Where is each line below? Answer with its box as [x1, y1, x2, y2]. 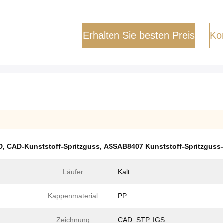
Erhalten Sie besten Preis [83, 30, 195, 41]
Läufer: [62, 168, 85, 176]
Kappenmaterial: [48, 192, 100, 200]
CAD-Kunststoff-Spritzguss [7, 142, 100, 150]
